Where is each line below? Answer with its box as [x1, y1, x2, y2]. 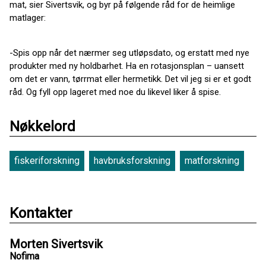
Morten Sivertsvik [9, 237, 103, 251]
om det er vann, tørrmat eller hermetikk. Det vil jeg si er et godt [9, 74, 251, 84]
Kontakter [9, 205, 72, 221]
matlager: [9, 12, 46, 23]
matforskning [185, 155, 239, 166]
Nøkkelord [9, 118, 75, 135]
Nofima [9, 251, 39, 262]
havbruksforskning [94, 155, 170, 166]
